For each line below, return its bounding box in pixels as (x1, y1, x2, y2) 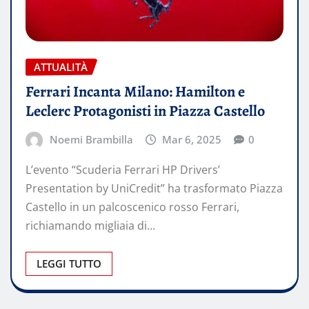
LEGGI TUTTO (37, 256, 101, 270)
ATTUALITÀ (34, 59, 88, 74)
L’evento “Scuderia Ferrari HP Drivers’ (26, 161, 220, 177)
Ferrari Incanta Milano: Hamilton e (26, 81, 245, 103)
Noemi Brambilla (49, 132, 133, 147)
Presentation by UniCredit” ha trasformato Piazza (26, 180, 283, 196)
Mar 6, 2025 (162, 132, 222, 147)
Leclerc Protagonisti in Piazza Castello (26, 101, 265, 122)
